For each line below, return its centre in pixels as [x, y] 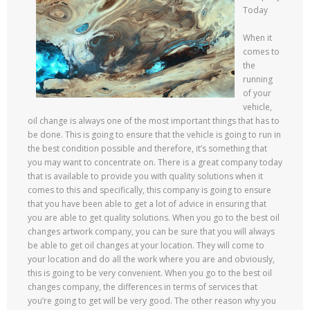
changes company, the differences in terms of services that [143, 287]
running [258, 79]
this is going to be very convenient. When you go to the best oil [150, 273]
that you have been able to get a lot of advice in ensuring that [147, 204]
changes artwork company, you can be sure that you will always [151, 231]
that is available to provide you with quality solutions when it [145, 176]
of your [257, 93]
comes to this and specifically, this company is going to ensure [149, 190]
